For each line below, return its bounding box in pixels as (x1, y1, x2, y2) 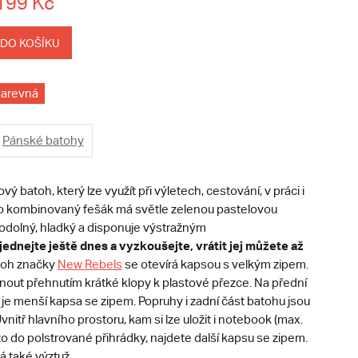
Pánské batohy (2, 133, 84, 148)
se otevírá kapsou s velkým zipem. (121, 257, 308, 272)
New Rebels (57, 257, 122, 272)
